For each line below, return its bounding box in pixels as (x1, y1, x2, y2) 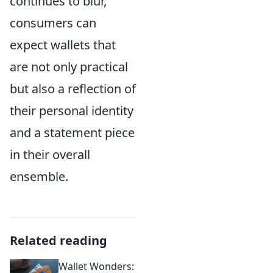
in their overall (10, 146, 90, 163)
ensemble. (10, 168, 68, 185)
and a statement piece (10, 124, 135, 141)
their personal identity (10, 102, 133, 119)
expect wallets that (10, 37, 116, 53)
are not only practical (10, 58, 128, 75)
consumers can (10, 15, 96, 31)
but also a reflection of (10, 80, 136, 97)
